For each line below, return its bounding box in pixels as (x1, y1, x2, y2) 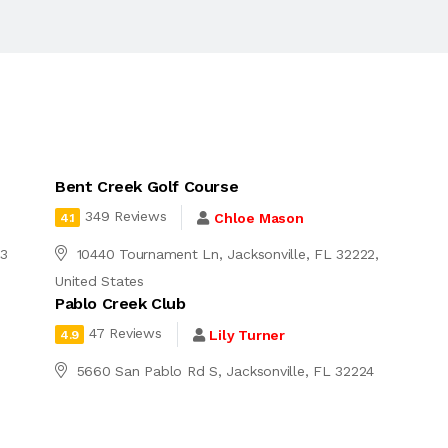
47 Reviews (89, 325, 162, 342)
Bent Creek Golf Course (54, 177, 239, 196)
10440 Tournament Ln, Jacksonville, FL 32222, (76, 246, 379, 262)
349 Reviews (85, 208, 167, 225)
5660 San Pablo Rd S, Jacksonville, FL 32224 (76, 363, 375, 379)
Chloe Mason (214, 209, 304, 226)
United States (54, 273, 144, 289)
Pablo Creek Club (54, 294, 186, 313)
